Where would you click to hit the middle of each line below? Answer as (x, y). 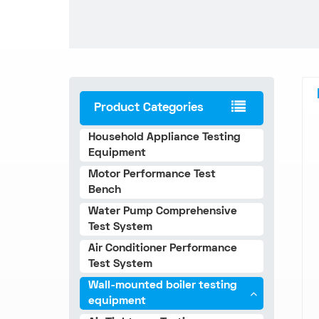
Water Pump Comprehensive (163, 211)
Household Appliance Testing (165, 137)
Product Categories (149, 108)
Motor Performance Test (152, 174)
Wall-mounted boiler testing (163, 285)
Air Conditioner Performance (163, 248)
